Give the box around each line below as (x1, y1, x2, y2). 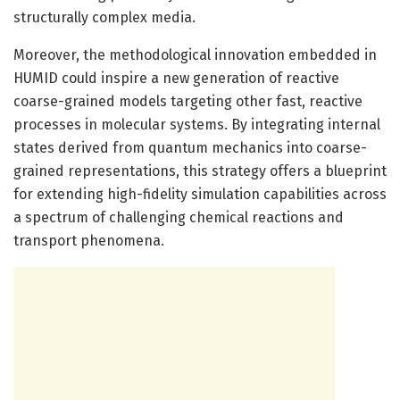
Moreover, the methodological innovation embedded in (13, 46, 377, 63)
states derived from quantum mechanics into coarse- (13, 138, 367, 156)
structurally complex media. (13, 8, 196, 26)
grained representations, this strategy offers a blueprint (13, 162, 387, 179)
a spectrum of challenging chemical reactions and (13, 208, 344, 226)
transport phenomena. (13, 231, 164, 249)
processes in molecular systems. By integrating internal (13, 115, 380, 133)
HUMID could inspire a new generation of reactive (13, 69, 339, 87)
